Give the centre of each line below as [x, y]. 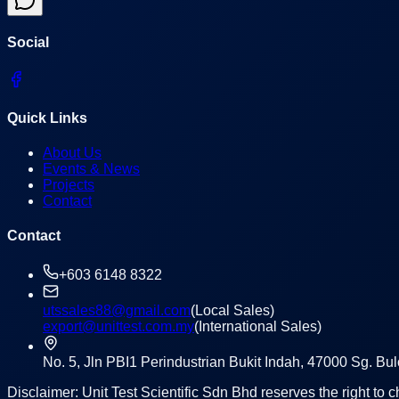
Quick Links [47, 118]
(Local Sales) [232, 310]
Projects [69, 185]
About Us [72, 153]
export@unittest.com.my [118, 326]
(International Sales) [258, 326]
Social [28, 43]
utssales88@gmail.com [117, 310]
